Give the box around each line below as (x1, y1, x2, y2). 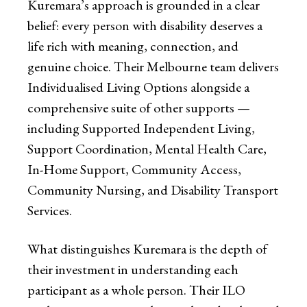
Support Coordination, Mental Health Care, (27, 140, 267, 158)
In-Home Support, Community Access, (27, 160, 241, 179)
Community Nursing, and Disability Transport (27, 181, 278, 199)
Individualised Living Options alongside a (27, 78, 249, 97)
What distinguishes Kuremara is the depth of (27, 240, 267, 258)
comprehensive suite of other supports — (27, 99, 250, 117)
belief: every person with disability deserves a (27, 16, 262, 35)
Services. (27, 201, 72, 220)
